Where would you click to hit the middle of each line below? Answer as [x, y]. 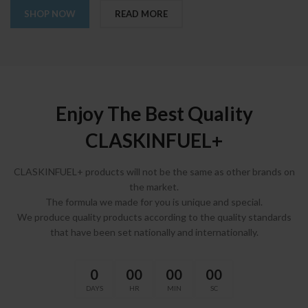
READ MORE [142, 14]
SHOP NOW [50, 14]
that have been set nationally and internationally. [154, 232]
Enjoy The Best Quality [154, 114]
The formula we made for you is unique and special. [154, 202]
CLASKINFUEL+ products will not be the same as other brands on [154, 172]
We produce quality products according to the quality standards [154, 217]
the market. [154, 187]
